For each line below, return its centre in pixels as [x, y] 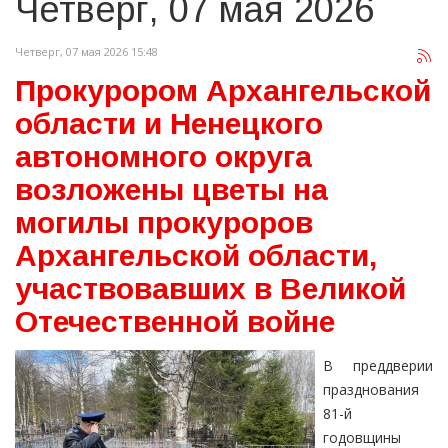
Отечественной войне [175, 322]
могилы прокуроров [164, 223]
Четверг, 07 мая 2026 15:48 [86, 52]
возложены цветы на [171, 190]
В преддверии [378, 366]
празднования [371, 390]
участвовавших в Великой [210, 289]
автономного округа [163, 157]
